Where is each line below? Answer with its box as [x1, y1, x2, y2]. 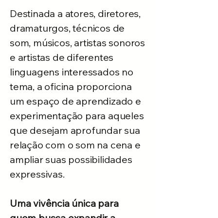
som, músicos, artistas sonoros [10, 36, 145, 49]
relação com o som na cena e [10, 139, 141, 151]
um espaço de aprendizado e [10, 95, 141, 107]
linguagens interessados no [10, 66, 133, 78]
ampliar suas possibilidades [10, 153, 132, 165]
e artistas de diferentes [10, 51, 114, 63]
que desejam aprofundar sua [10, 124, 140, 136]
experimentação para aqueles [10, 109, 144, 122]
